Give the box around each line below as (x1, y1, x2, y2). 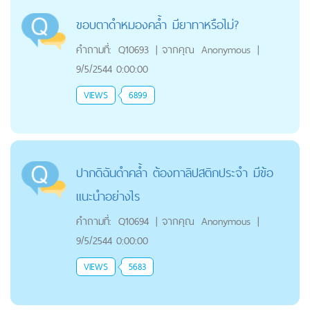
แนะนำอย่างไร (75, 185, 140, 208)
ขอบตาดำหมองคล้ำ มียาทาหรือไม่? (75, 14, 239, 36)
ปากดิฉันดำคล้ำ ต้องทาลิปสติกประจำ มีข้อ (75, 162, 273, 184)
